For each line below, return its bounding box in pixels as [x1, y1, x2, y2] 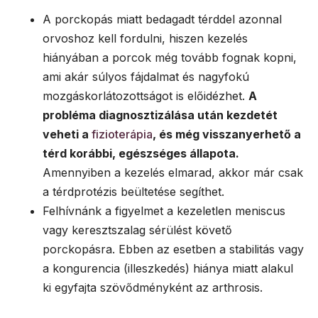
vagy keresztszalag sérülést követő [43, 223, 232, 238]
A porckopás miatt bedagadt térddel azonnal [43, 12, 282, 27]
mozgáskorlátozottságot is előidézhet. [43, 89, 248, 104]
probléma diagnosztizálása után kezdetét [43, 108, 278, 123]
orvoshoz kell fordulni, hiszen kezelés [43, 31, 248, 46]
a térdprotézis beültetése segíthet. [43, 185, 224, 199]
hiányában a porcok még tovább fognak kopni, [43, 50, 297, 65]
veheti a [43, 127, 92, 142]
